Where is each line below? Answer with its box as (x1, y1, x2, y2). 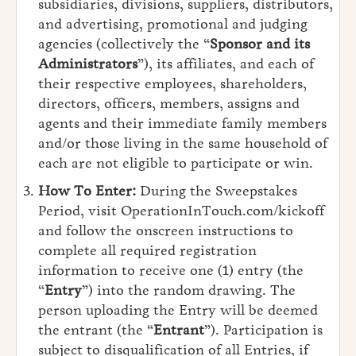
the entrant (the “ (38, 321, 153, 339)
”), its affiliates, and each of (137, 55, 314, 73)
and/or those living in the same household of (38, 134, 327, 153)
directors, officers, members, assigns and (38, 95, 300, 113)
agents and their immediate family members (38, 114, 327, 133)
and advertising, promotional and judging (38, 15, 308, 33)
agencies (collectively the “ (38, 35, 210, 53)
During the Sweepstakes (140, 182, 297, 200)
